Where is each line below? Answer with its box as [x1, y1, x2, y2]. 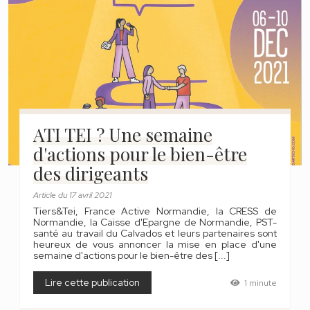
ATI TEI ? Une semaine [33, 122, 212, 147]
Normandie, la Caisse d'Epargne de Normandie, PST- [33, 216, 277, 228]
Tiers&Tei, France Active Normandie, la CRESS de [33, 205, 277, 217]
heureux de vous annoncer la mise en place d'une [33, 238, 277, 250]
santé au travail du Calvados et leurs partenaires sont [33, 227, 277, 239]
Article [33, 190, 56, 201]
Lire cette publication [45, 276, 140, 289]
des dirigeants [33, 161, 148, 185]
